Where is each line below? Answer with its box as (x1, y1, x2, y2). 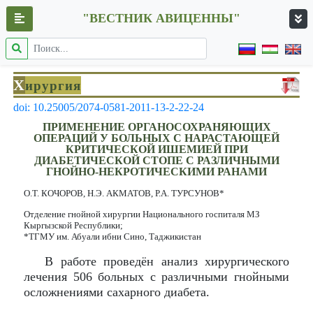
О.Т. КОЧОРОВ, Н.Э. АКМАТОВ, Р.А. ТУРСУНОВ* (24, 188, 224, 198)
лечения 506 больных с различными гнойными (24, 270, 289, 284)
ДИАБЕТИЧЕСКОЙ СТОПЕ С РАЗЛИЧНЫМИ (34, 154, 279, 166)
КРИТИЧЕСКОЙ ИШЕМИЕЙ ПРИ (65, 143, 248, 155)
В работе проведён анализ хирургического (45, 254, 289, 268)
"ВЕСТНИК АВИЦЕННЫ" (82, 11, 240, 25)
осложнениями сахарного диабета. (24, 285, 210, 299)
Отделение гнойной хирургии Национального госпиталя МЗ (24, 209, 260, 219)
